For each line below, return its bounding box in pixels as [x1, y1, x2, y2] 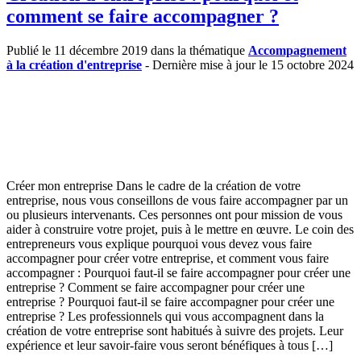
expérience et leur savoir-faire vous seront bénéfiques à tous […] [6, 338, 333, 352]
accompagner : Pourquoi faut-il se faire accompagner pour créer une [6, 265, 351, 280]
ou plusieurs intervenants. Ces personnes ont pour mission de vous [6, 207, 342, 222]
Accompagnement [248, 43, 346, 57]
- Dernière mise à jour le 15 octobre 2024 [142, 57, 354, 72]
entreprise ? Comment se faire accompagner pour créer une [6, 280, 305, 294]
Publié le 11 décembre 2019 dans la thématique [6, 43, 248, 57]
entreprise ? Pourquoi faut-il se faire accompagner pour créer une [6, 294, 334, 309]
